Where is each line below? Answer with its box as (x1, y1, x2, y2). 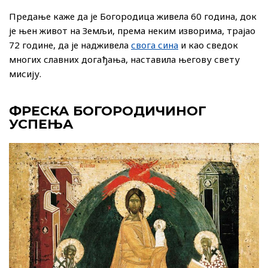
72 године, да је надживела (9, 39, 131, 51)
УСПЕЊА (9, 116, 74, 133)
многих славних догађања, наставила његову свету (9, 53, 240, 66)
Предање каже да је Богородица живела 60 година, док (9, 10, 257, 23)
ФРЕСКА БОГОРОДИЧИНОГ (9, 103, 206, 120)
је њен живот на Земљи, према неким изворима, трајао (9, 25, 255, 37)
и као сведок (178, 39, 238, 51)
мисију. (9, 68, 41, 80)
